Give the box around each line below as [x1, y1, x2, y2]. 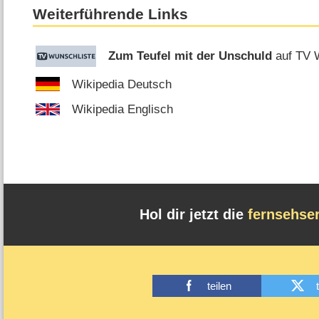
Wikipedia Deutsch [72, 77, 172, 91]
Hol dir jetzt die [139, 206, 248, 223]
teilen [206, 279, 231, 292]
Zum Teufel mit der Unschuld [108, 49, 273, 63]
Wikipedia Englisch [72, 103, 174, 117]
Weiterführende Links [33, 6, 189, 23]
